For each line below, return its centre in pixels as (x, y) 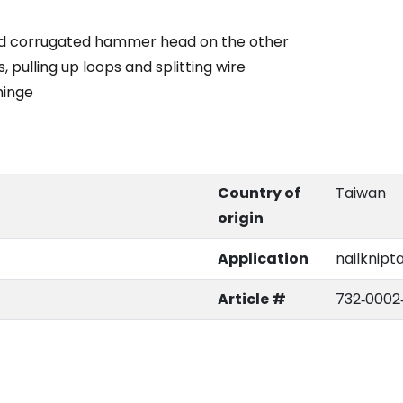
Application (263, 259)
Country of (259, 193)
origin (241, 219)
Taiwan (361, 193)
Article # (252, 300)
